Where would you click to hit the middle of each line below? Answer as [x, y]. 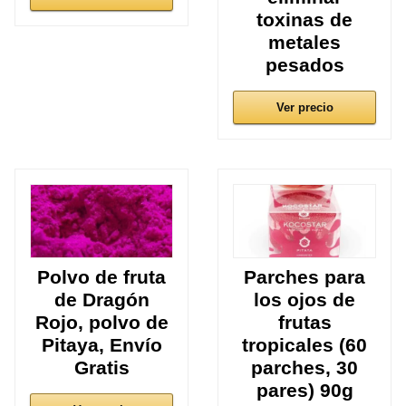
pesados [304, 65]
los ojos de [304, 300]
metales [304, 43]
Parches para [304, 277]
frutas [304, 323]
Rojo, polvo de [101, 323]
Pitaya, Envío [101, 345]
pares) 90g [304, 391]
